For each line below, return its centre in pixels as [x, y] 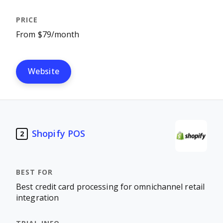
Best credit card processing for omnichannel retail [111, 187]
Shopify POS [59, 134]
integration [38, 198]
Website [44, 71]
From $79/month [48, 35]
